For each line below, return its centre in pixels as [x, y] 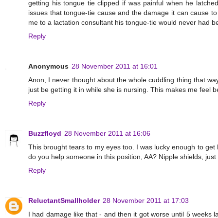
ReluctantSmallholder [64, 201]
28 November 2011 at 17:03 [146, 201]
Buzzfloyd [45, 134]
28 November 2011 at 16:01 [115, 66]
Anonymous [48, 66]
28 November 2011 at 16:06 [107, 134]
